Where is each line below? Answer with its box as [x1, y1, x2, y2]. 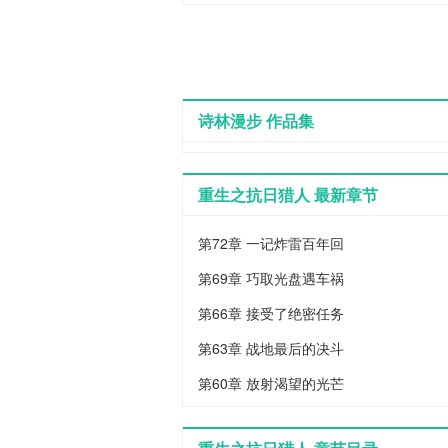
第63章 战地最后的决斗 [198, 338, 344, 358]
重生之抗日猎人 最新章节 [198, 183, 378, 206]
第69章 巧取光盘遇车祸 [198, 268, 344, 288]
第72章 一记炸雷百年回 [198, 233, 344, 253]
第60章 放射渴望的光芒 [198, 373, 344, 393]
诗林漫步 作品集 [198, 109, 314, 132]
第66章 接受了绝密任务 [198, 303, 344, 323]
